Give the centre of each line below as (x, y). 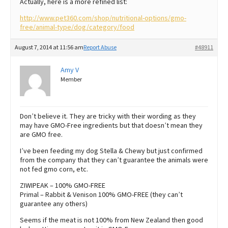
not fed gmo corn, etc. (54, 169)
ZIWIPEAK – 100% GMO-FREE (63, 186)
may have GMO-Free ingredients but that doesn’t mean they (111, 125)
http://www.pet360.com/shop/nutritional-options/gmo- (103, 18)
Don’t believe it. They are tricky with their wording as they (108, 116)
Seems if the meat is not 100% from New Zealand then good (111, 220)
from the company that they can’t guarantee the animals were (114, 160)
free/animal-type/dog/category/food (77, 27)
